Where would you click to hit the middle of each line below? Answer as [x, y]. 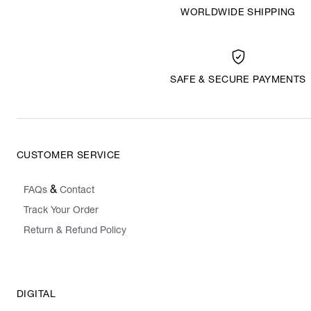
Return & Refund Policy [75, 232]
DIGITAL [36, 295]
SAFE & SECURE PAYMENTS [238, 81]
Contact [77, 191]
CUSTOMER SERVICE [69, 157]
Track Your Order [61, 211]
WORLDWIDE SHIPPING [238, 14]
